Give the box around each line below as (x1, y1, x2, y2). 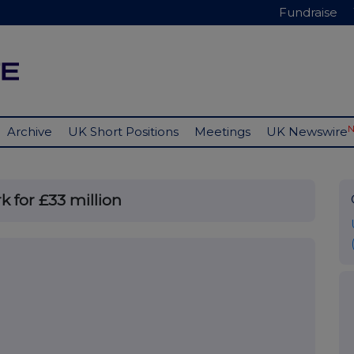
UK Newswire (266, 124, 348, 140)
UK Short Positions (68, 124, 179, 140)
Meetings (194, 124, 250, 140)
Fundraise (279, 5, 337, 20)
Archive (7, 124, 52, 140)
